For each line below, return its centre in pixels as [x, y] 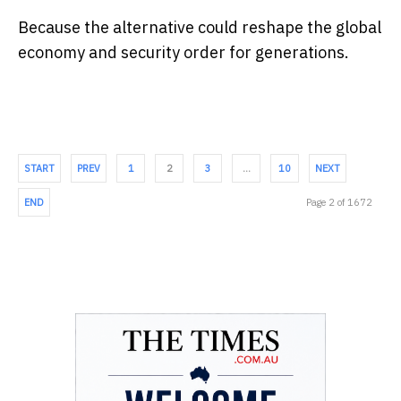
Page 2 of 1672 [339, 203]
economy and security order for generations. [183, 53]
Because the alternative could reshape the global [200, 28]
